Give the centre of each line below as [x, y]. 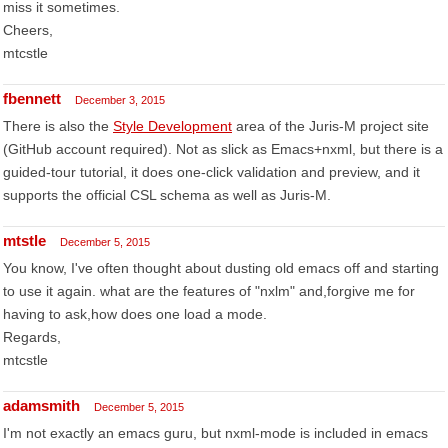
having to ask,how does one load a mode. [135, 314]
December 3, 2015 [120, 100]
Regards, [32, 337]
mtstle [24, 240]
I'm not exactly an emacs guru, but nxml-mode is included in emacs [215, 433]
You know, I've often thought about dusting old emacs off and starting [221, 268]
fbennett [32, 98]
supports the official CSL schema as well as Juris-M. [167, 195]
